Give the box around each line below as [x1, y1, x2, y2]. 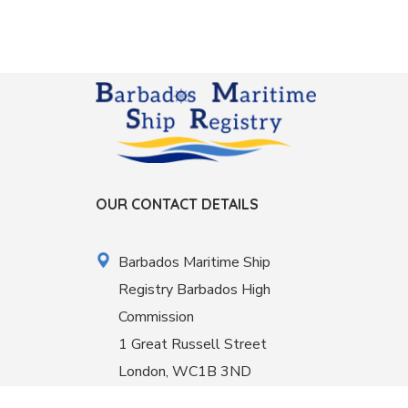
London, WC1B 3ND [117, 362, 251, 382]
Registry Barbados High [117, 280, 270, 301]
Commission [117, 307, 194, 328]
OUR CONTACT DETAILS [95, 195, 259, 214]
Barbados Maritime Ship [117, 252, 270, 273]
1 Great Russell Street [117, 334, 267, 355]
